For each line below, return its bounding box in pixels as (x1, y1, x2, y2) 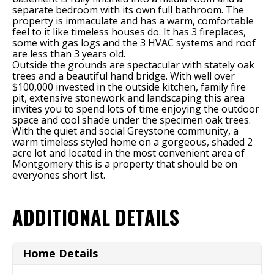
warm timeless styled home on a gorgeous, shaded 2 (12, 135, 253, 149)
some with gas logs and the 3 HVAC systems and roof (12, 36, 256, 50)
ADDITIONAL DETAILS (12, 202, 179, 231)
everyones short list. (12, 168, 105, 182)
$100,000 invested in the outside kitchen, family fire (12, 80, 246, 94)
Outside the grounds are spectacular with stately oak (12, 58, 254, 72)
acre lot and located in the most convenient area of (12, 146, 245, 160)
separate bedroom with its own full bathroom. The (12, 3, 244, 17)
